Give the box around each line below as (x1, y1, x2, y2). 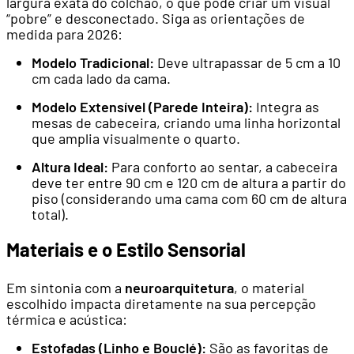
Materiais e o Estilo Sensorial (6, 238, 246, 262)
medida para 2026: (6, 25, 122, 43)
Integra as (253, 98, 319, 116)
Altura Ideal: (32, 158, 108, 176)
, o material (234, 279, 304, 297)
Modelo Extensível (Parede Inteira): (32, 98, 253, 116)
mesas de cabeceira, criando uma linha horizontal (32, 114, 341, 132)
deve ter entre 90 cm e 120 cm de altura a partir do (32, 174, 346, 192)
